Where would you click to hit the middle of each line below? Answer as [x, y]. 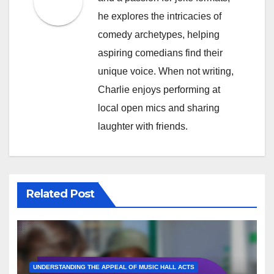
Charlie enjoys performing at [159, 90]
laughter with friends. [143, 127]
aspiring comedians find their [160, 53]
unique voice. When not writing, [166, 72]
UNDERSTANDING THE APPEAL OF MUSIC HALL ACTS [113, 267]
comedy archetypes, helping [159, 35]
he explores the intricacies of [160, 17]
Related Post [60, 194]
